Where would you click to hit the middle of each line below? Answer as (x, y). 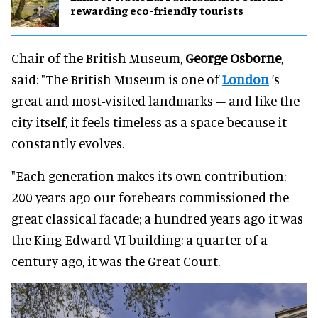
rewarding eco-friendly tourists (157, 10)
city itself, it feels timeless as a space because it (149, 121)
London (246, 79)
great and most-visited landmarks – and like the (155, 100)
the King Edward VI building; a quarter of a (139, 239)
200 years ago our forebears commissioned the (150, 197)
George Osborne (233, 57)
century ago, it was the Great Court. (116, 261)
